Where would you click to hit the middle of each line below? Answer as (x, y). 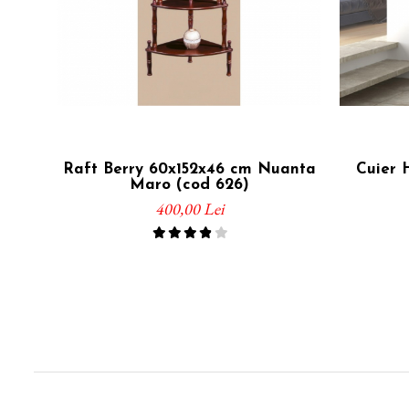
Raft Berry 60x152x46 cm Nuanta (189, 169)
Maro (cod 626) (189, 184)
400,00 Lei (189, 208)
